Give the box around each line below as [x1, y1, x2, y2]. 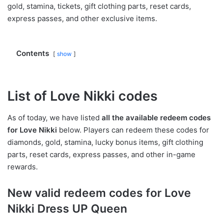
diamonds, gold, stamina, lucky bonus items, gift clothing [7, 137, 203, 147]
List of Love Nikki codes [7, 87, 158, 104]
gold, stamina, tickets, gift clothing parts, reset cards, [7, 1, 191, 11]
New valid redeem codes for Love [7, 186, 191, 200]
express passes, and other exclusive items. [7, 13, 157, 23]
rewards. [7, 162, 38, 172]
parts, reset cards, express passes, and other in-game [7, 150, 195, 160]
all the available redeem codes [102, 113, 211, 123]
